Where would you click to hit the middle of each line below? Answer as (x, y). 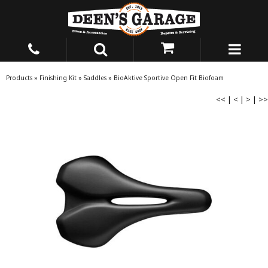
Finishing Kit (58, 77)
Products (19, 77)
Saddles (95, 77)
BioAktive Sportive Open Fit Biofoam (169, 77)
